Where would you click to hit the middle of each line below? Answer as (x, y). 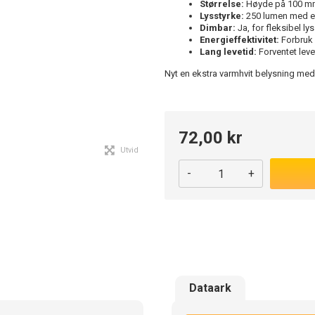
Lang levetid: (228, 52)
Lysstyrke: (222, 16)
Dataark (210, 288)
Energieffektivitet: (239, 40)
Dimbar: (218, 28)
